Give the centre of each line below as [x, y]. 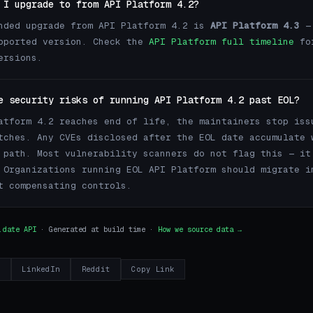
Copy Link [153, 270]
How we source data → [200, 230]
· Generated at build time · [97, 230]
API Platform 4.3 [255, 25]
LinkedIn [41, 269]
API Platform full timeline [221, 41]
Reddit [96, 269]
